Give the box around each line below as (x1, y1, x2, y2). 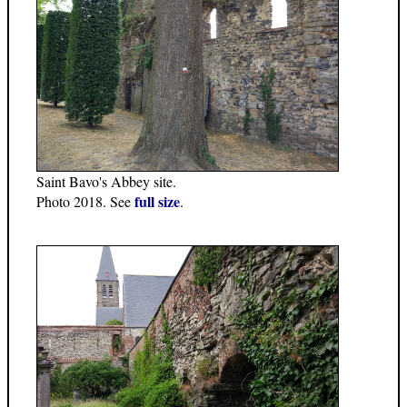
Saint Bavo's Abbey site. (36, 172, 176, 192)
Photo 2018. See (36, 192, 134, 212)
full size (134, 191, 180, 213)
